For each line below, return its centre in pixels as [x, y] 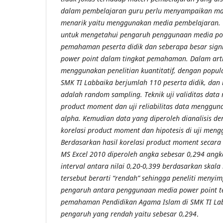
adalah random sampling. [103, 95]
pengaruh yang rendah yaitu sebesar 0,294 [129, 214]
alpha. [71, 118]
